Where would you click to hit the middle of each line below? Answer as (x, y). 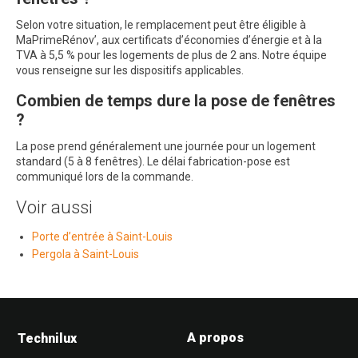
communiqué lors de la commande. (105, 177)
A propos (215, 338)
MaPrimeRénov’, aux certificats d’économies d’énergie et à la (169, 40)
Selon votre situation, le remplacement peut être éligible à (161, 25)
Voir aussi (54, 207)
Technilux (47, 338)
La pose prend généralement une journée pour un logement (166, 146)
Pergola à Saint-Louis (86, 254)
